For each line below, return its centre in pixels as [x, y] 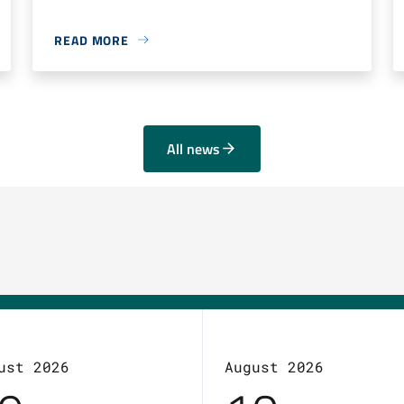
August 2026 [274, 366]
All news [193, 148]
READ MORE [92, 40]
